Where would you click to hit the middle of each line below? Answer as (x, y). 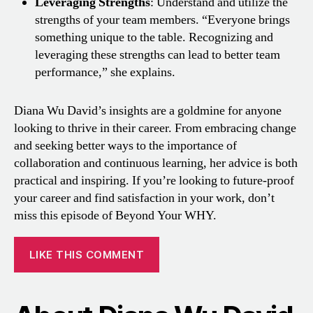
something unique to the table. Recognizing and (154, 38)
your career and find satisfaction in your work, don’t (144, 198)
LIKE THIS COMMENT (87, 254)
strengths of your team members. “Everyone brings (162, 20)
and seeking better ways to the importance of (125, 146)
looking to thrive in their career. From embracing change (155, 129)
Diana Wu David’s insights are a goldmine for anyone (148, 111)
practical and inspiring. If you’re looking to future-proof (154, 181)
